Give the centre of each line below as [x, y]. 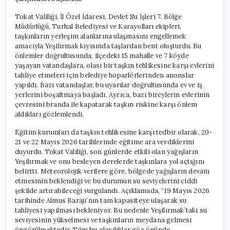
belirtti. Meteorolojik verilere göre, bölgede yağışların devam [112, 171]
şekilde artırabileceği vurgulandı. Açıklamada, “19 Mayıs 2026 [112, 190]
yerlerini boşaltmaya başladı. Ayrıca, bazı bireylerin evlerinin [112, 94]
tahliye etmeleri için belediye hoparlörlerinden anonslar [105, 75]
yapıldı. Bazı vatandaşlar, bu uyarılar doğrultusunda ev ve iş [109, 85]
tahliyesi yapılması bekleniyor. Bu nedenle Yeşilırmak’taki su [111, 210]
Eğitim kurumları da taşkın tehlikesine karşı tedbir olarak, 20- [114, 132]
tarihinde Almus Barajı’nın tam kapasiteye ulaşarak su [101, 200]
